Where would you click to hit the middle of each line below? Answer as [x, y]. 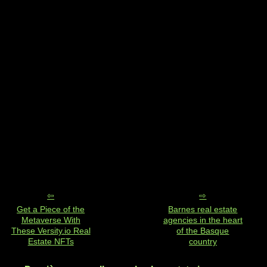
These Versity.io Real [51, 231]
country [203, 242]
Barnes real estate [203, 209]
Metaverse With [51, 220]
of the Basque [203, 231]
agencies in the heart [203, 220]
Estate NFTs [51, 242]
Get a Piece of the [51, 209]
